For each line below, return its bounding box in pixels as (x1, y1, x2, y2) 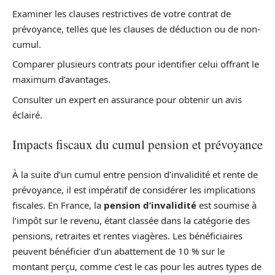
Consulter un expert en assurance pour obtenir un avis (12, 93, 242, 106)
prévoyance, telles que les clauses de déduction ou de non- (12, 22, 260, 35)
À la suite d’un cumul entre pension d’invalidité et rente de (12, 168, 258, 180)
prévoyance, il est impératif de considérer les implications (12, 183, 255, 196)
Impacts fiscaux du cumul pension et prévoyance (12, 136, 263, 153)
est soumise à (196, 198, 257, 211)
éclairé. (12, 108, 42, 121)
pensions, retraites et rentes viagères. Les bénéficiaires (12, 229, 242, 242)
